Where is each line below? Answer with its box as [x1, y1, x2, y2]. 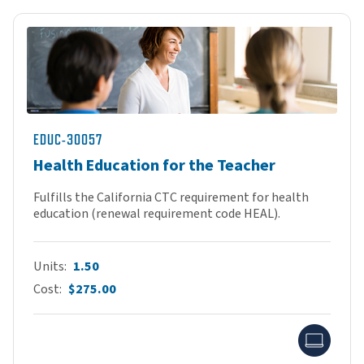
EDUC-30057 [33, 131, 102, 148]
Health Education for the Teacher [33, 154, 275, 177]
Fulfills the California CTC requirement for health [33, 188, 309, 206]
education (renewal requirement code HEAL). [33, 204, 280, 223]
